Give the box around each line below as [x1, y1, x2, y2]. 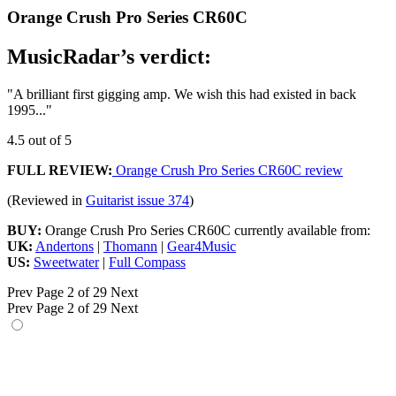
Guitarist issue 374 [86, 193, 189, 209]
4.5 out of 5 [7, 133, 72, 148]
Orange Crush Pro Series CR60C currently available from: [42, 223, 370, 239]
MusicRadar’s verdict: [7, 45, 211, 69]
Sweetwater [34, 255, 99, 270]
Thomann [103, 239, 157, 255]
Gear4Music [167, 239, 236, 255]
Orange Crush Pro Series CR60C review [112, 163, 343, 179]
